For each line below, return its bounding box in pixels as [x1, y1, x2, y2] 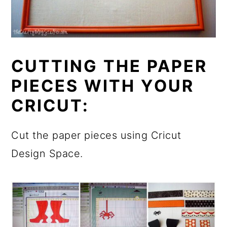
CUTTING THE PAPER [11, 56, 208, 76]
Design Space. [11, 147, 83, 160]
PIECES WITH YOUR [11, 75, 195, 96]
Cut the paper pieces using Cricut [11, 129, 181, 141]
